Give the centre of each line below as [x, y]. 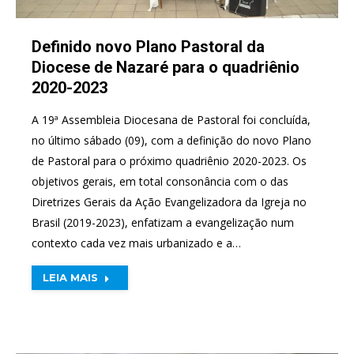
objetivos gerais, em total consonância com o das [160, 181]
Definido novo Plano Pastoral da [148, 47]
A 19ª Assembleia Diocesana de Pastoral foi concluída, [171, 120]
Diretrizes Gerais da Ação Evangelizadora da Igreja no [169, 202]
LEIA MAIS [70, 277]
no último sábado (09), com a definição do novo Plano [171, 140]
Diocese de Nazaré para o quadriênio [166, 67]
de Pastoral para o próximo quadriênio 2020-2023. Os [169, 161]
